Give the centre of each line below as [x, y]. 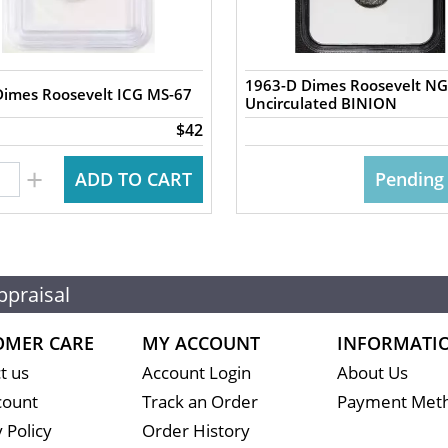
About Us [372, 372]
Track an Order [199, 401]
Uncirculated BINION [320, 103]
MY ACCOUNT [200, 343]
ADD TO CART [133, 179]
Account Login [196, 372]
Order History [195, 430]
